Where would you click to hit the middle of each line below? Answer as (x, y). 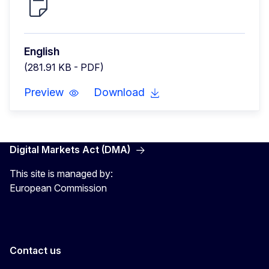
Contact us (35, 251)
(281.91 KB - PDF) (64, 68)
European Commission (58, 188)
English (42, 52)
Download (119, 92)
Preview (44, 92)
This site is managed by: (61, 174)
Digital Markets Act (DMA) (70, 150)
